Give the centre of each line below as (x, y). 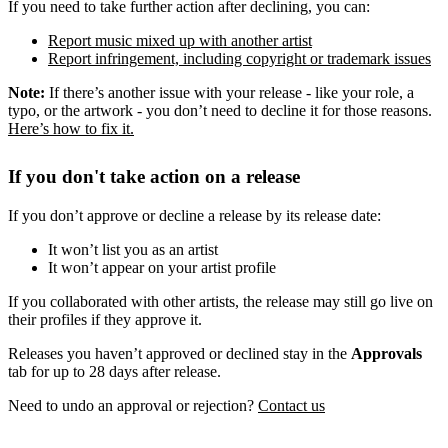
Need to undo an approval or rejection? (133, 405)
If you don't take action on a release (154, 176)
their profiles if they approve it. (105, 319)
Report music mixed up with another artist (180, 40)
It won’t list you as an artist (133, 249)
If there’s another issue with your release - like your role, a (231, 92)
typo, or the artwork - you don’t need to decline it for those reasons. (220, 110)
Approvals (386, 353)
